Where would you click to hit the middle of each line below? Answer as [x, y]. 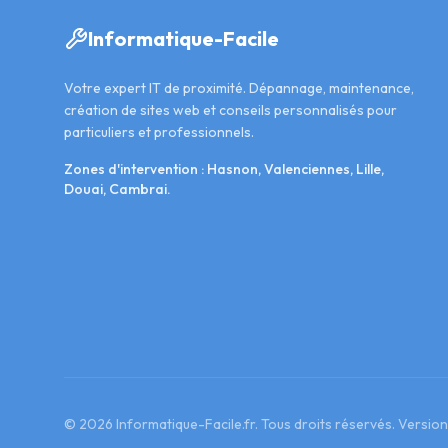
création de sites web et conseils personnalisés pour [230, 110]
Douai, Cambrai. [117, 189]
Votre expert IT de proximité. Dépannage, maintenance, [239, 88]
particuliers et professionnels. [159, 132]
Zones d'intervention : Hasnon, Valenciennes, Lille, [224, 169]
